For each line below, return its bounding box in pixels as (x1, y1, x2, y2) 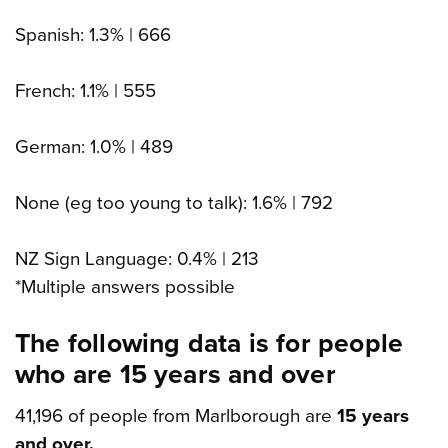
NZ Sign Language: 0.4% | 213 (15, 248, 259, 271)
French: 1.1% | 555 (15, 80, 156, 103)
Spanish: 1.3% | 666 (15, 24, 171, 47)
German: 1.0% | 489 (15, 136, 173, 159)
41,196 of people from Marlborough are (15, 405, 332, 428)
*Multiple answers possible (15, 276, 235, 299)
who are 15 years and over (15, 359, 336, 392)
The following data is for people (15, 328, 404, 361)
